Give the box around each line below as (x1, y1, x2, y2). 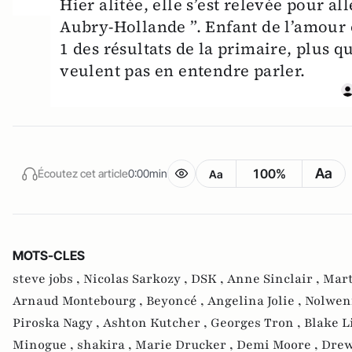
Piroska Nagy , (13, 314, 103, 332)
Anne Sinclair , (227, 270, 323, 288)
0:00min (128, 166, 167, 180)
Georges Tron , (211, 314, 304, 332)
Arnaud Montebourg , (13, 292, 146, 310)
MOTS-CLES (13, 247, 85, 264)
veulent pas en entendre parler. (60, 60, 306, 82)
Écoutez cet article (38, 166, 128, 180)
